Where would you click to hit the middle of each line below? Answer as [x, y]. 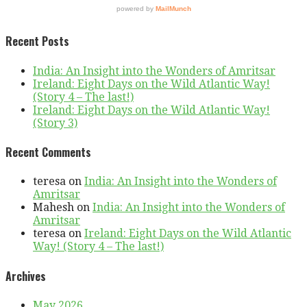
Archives [26, 276]
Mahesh [53, 208]
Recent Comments [48, 152]
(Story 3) [55, 123]
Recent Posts [37, 41]
